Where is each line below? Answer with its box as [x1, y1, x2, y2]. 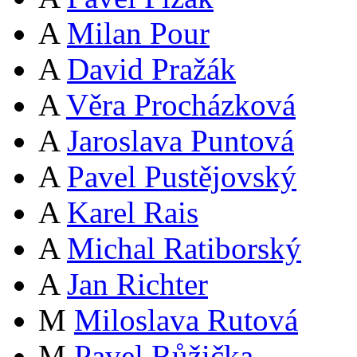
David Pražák [67, 52, 236, 87]
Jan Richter [67, 267, 208, 302]
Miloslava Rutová [74, 303, 298, 338]
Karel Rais [67, 195, 198, 230]
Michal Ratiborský [67, 231, 301, 266]
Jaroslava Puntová [67, 124, 294, 159]
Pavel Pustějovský [67, 159, 296, 194]
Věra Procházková [66, 88, 296, 123]
